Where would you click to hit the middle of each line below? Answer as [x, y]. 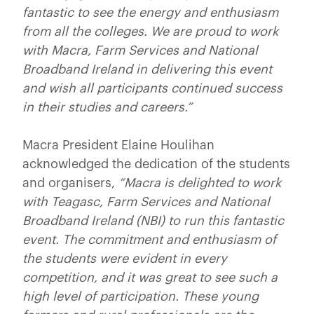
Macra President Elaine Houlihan [118, 145]
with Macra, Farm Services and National [140, 50]
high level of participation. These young [141, 296]
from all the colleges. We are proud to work [150, 31]
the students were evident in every [125, 258]
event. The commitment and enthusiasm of [149, 239]
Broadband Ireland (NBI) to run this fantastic [153, 220]
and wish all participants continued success [152, 88]
